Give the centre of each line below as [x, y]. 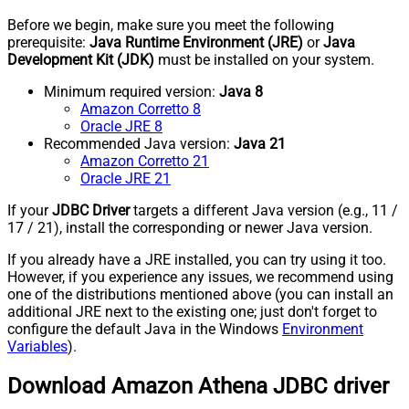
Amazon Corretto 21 [145, 162]
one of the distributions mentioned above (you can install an [200, 295]
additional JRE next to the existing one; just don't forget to [192, 312]
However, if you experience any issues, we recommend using [200, 278]
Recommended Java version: [139, 144]
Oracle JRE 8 [121, 127]
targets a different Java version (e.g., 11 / [264, 211]
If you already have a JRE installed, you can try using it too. [197, 260]
